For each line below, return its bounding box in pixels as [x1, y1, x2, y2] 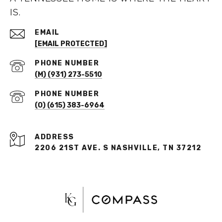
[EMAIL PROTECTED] [35, 40, 107, 49]
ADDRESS [35, 133, 74, 142]
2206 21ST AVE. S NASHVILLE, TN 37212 [35, 144, 201, 153]
